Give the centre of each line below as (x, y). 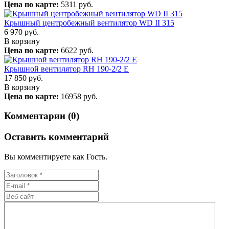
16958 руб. (78, 96)
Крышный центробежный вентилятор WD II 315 (89, 22)
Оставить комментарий (56, 137)
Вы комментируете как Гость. (56, 156)
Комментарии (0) (42, 116)
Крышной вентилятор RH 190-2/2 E (66, 68)
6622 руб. (76, 50)
